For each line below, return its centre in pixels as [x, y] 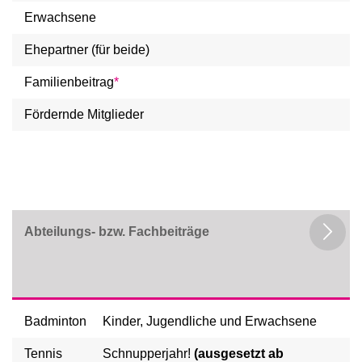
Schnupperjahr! [148, 354]
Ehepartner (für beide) [87, 50]
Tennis [43, 354]
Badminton [55, 321]
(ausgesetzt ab [239, 354]
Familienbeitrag [69, 82]
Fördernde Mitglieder [84, 114]
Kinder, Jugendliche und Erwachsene [210, 321]
